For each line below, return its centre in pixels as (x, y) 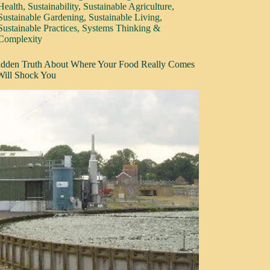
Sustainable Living (124, 17)
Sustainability (53, 6)
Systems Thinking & (121, 28)
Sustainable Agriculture (128, 6)
